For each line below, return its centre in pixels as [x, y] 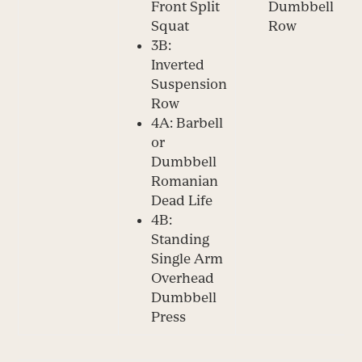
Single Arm [187, 258]
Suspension [189, 84]
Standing [181, 239]
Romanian [185, 181]
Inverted [178, 64]
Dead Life [182, 200]
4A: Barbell [187, 122]
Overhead [183, 278]
